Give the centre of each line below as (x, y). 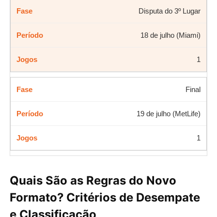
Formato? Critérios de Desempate (105, 197)
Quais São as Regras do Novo (93, 180)
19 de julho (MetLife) (169, 113)
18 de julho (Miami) (170, 35)
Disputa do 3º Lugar (170, 11)
